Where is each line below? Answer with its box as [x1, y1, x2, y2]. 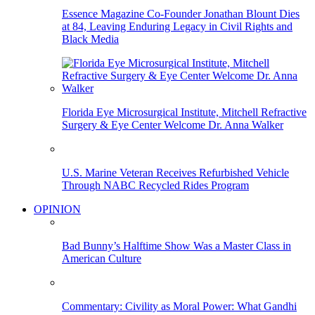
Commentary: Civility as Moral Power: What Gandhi [62, 300, 297, 313]
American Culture [62, 252, 141, 265]
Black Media [62, 33, 119, 46]
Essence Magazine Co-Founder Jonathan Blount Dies [62, 8, 300, 20]
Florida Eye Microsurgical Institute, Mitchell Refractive [62, 106, 307, 119]
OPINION [34, 203, 81, 216]
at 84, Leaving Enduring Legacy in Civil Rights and [62, 20, 292, 33]
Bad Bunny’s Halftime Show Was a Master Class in [62, 240, 291, 252]
